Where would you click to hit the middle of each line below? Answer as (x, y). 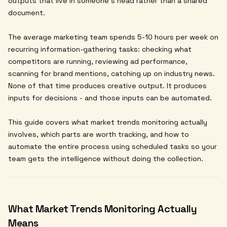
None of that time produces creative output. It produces (107, 85)
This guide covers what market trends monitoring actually (108, 122)
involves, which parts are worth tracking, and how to (99, 134)
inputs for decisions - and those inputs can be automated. (110, 98)
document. (27, 12)
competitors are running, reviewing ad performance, (98, 61)
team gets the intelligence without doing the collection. (106, 158)
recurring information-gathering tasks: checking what (100, 49)
